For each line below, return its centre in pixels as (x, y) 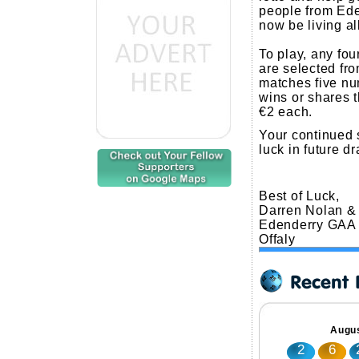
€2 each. (286, 112)
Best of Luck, (299, 196)
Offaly (277, 240)
